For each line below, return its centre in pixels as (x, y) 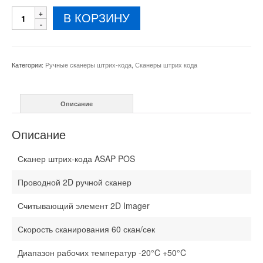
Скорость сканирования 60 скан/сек (86, 229)
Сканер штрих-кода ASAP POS (76, 159)
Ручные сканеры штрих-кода (88, 65)
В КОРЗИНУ (97, 18)
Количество (36, 12)
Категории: (28, 65)
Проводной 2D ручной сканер (75, 182)
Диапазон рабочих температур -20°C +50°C (102, 253)
